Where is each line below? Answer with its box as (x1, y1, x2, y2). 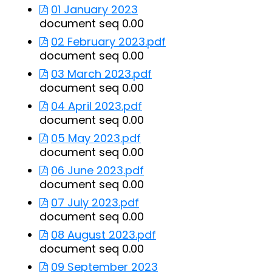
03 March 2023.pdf (51, 66, 152, 81)
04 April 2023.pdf (51, 98, 142, 114)
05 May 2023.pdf (51, 131, 141, 146)
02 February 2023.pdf (51, 34, 166, 49)
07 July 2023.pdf (51, 195, 139, 210)
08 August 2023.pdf (51, 227, 156, 242)
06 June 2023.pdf (51, 163, 144, 178)
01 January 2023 (51, 2, 138, 17)
